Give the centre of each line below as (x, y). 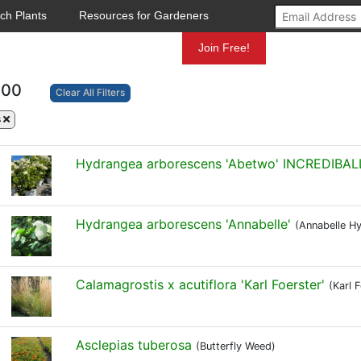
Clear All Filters (90, 92)
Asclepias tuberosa (134, 345)
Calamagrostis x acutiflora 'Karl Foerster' (200, 284)
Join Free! (224, 48)
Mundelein (138, 48)
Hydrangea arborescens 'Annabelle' (183, 224)
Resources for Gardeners (143, 15)
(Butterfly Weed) (236, 346)
